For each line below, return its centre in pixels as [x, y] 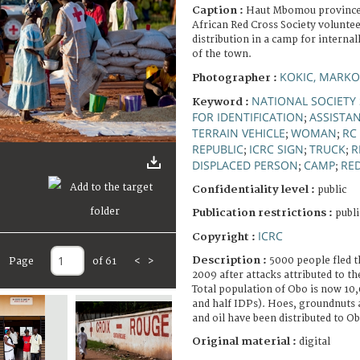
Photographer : [236, 78]
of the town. [222, 54]
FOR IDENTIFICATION [248, 117]
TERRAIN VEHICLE [239, 133]
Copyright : [225, 237]
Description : [231, 260]
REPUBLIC [218, 149]
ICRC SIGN [276, 149]
